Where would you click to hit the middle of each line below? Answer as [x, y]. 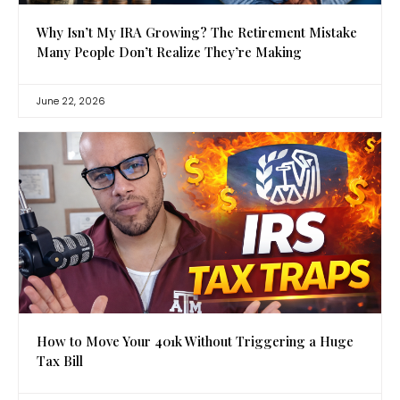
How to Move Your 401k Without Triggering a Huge [195, 341]
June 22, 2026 [71, 100]
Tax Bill [60, 360]
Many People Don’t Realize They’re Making [169, 51]
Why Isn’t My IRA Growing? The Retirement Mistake [197, 32]
